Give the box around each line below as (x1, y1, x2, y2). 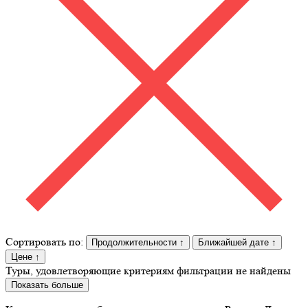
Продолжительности (91, 236, 177, 247)
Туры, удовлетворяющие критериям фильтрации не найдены (5, 263, 291, 277)
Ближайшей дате (198, 236, 269, 247)
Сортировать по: (5, 234, 83, 248)
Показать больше (11, 279, 83, 290)
